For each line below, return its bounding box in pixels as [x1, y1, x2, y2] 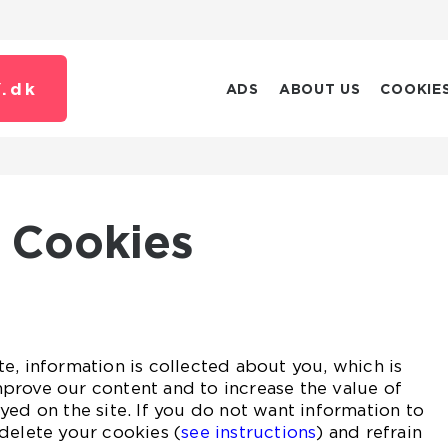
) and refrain [316, 422, 423, 442]
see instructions [181, 422, 317, 442]
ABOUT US [278, 81, 361, 97]
